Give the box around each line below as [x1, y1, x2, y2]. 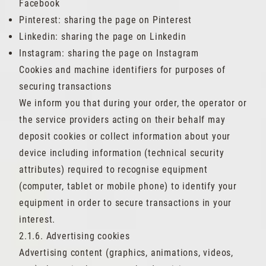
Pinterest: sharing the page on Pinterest [19, 14, 192, 26]
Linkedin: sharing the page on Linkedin [19, 31, 186, 42]
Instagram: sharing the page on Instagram [19, 47, 199, 59]
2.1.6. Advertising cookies [19, 230, 130, 242]
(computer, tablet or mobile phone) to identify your [19, 180, 237, 192]
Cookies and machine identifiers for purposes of [19, 64, 226, 75]
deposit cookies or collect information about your [19, 131, 231, 142]
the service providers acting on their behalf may [19, 114, 226, 125]
